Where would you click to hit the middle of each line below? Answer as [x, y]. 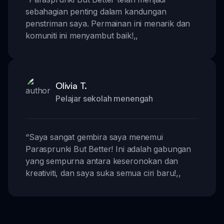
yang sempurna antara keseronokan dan [102, 161]
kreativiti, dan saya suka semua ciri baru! [101, 173]
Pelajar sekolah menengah [104, 98]
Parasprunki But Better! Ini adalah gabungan [108, 149]
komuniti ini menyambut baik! [79, 35]
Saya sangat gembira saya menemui [96, 137]
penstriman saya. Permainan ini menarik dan [108, 23]
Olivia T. [71, 85]
